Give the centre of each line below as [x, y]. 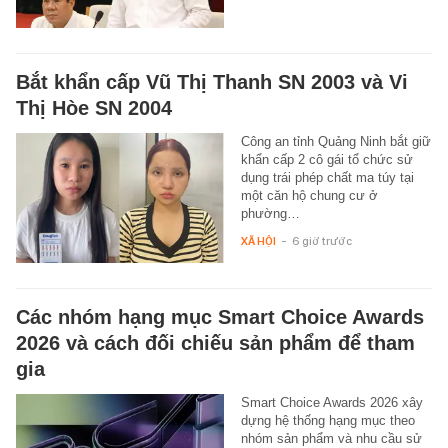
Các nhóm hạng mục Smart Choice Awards [220, 317]
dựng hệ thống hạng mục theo [327, 421]
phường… [270, 214]
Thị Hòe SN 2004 [94, 108]
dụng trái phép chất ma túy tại [327, 178]
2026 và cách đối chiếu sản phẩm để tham [215, 343]
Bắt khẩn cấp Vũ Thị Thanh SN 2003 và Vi [212, 82]
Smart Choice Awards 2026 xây [331, 403]
